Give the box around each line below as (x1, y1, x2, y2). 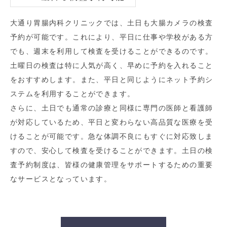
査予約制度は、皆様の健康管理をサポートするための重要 (10, 161, 213, 169)
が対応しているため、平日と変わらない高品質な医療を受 (10, 118, 213, 127)
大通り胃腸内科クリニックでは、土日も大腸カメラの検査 (10, 19, 213, 27)
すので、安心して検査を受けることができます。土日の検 (10, 146, 213, 155)
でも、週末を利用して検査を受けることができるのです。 (10, 47, 213, 56)
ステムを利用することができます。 (10, 90, 135, 98)
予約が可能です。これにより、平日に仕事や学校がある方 (10, 33, 213, 42)
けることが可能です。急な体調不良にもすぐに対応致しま (10, 132, 213, 141)
